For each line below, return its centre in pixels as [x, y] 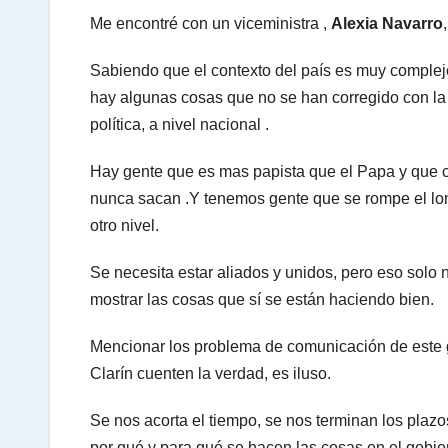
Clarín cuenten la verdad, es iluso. [210, 373]
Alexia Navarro [387, 23]
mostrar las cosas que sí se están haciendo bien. [266, 299]
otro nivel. [124, 225]
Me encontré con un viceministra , [210, 23]
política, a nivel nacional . [179, 124]
